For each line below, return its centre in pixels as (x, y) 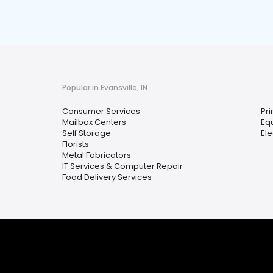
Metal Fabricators (97, 155)
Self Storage (87, 133)
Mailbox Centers (94, 122)
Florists (76, 144)
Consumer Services (101, 111)
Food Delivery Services (107, 177)
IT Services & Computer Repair (122, 166)
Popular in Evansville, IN (105, 87)
